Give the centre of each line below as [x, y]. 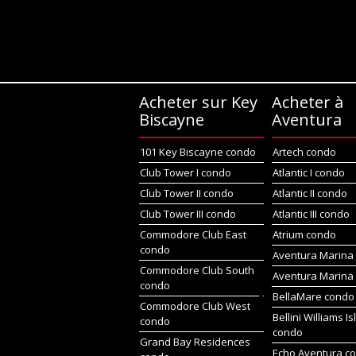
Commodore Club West [195, 306]
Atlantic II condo [310, 193]
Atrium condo [305, 234]
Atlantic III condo [311, 214]
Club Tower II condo [187, 193]
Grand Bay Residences [195, 342]
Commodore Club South [197, 270]
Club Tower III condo [188, 214]
